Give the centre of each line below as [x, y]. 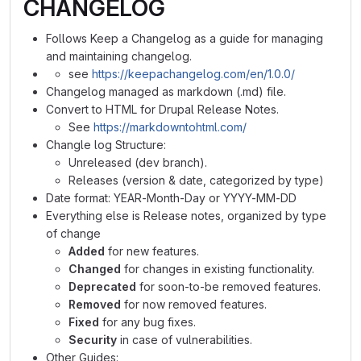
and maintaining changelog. [119, 56]
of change [73, 233]
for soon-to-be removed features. [228, 286]
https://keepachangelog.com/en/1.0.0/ [193, 74]
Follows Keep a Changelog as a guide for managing [185, 38]
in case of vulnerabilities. [185, 340]
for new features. [152, 251]
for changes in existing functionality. [218, 269]
